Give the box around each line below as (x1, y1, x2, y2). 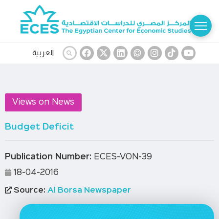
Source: (12, 187, 45, 194)
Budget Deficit (5, 123, 74, 131)
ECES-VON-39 (91, 153, 152, 161)
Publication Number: (5, 153, 91, 161)
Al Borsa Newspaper (45, 187, 131, 194)
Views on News (12, 98, 74, 106)
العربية (32, 48, 54, 57)
